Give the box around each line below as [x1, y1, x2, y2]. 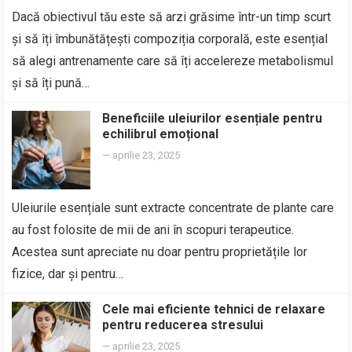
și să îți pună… [12, 75, 90, 90]
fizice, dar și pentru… [12, 266, 124, 281]
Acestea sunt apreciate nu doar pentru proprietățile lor [12, 244, 308, 259]
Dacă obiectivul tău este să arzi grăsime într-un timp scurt [12, 9, 332, 24]
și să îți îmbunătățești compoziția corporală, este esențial [12, 31, 328, 46]
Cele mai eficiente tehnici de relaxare [102, 302, 326, 317]
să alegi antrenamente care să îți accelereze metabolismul [12, 53, 334, 68]
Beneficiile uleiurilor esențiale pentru [102, 111, 323, 126]
